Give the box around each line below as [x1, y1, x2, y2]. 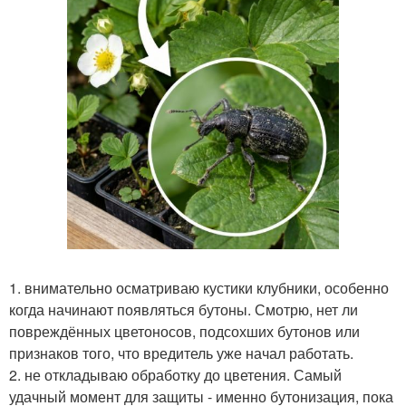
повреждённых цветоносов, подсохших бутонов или [9, 321, 360, 342]
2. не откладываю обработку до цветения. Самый [9, 364, 342, 385]
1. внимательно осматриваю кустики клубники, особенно [9, 277, 389, 298]
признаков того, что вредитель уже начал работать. [9, 343, 353, 363]
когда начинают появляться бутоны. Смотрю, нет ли [9, 299, 358, 320]
